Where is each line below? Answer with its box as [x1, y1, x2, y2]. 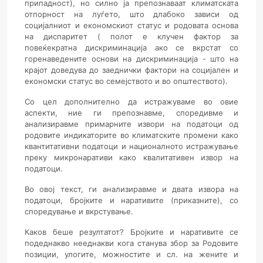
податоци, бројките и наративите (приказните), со [25, 195, 238, 205]
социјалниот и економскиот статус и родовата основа [25, 21, 238, 30]
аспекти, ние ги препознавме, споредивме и [25, 108, 238, 117]
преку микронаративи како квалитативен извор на [25, 153, 238, 162]
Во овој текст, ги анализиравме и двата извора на [25, 184, 238, 194]
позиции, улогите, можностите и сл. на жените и [25, 249, 238, 259]
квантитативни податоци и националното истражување [25, 141, 238, 151]
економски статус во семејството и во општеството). [25, 76, 228, 86]
